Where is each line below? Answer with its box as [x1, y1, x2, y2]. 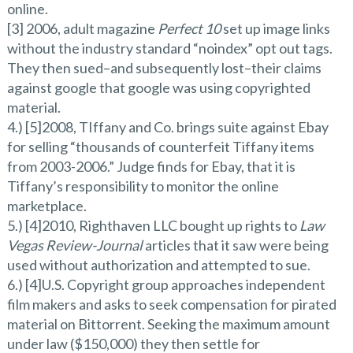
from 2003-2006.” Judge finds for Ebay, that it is [6, 157, 295, 175]
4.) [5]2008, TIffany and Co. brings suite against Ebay [6, 117, 329, 136]
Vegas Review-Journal [6, 236, 143, 254]
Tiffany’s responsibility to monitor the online [6, 176, 279, 195]
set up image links [220, 19, 330, 37]
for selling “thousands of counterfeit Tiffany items [6, 137, 314, 155]
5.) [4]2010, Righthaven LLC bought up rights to [6, 216, 299, 234]
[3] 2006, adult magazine [6, 19, 158, 37]
